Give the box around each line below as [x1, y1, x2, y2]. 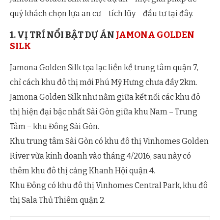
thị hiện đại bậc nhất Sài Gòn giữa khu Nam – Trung [10, 107, 197, 117]
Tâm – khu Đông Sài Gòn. [10, 122, 99, 132]
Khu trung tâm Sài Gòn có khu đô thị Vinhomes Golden [10, 137, 209, 146]
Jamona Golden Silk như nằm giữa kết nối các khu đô [10, 92, 200, 102]
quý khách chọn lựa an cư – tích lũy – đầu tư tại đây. [10, 9, 193, 19]
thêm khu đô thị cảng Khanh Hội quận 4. [10, 166, 155, 176]
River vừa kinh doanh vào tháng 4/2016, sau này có [10, 151, 191, 161]
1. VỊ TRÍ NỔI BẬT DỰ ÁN [10, 29, 116, 41]
